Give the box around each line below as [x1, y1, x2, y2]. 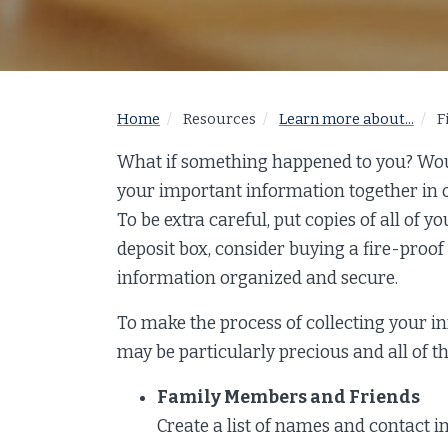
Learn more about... [278, 109, 414, 128]
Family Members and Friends [157, 386, 420, 408]
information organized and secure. [117, 267, 398, 289]
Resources [182, 109, 256, 128]
